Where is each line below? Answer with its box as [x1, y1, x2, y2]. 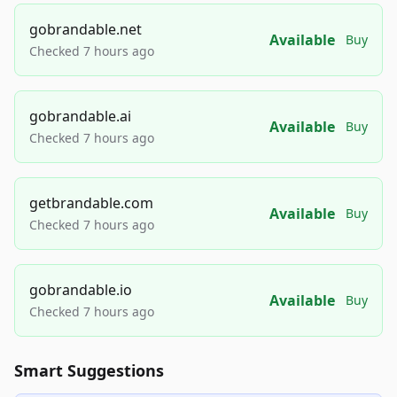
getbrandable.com [29, 193, 153, 213]
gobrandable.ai [29, 106, 131, 126]
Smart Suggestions [14, 360, 164, 381]
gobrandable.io [29, 280, 132, 300]
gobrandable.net [29, 19, 142, 39]
